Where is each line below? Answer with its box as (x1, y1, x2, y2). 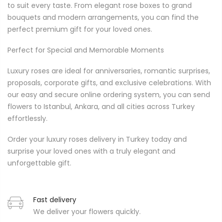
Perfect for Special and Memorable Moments (7, 45, 164, 55)
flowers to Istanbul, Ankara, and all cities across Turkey (7, 102, 195, 112)
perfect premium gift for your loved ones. (7, 24, 152, 34)
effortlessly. (7, 113, 48, 124)
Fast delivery (33, 195, 76, 205)
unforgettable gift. (7, 158, 71, 168)
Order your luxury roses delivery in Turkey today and (7, 134, 187, 145)
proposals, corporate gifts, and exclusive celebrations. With (7, 78, 211, 88)
